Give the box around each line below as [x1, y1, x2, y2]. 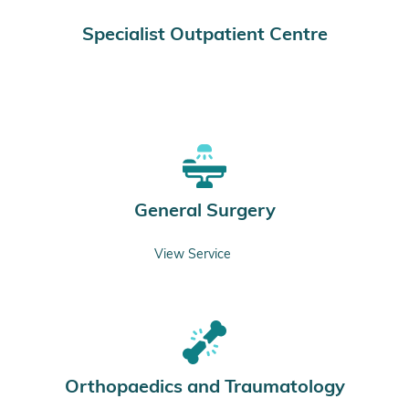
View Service [154, 246, 231, 263]
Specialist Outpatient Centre [81, 21, 328, 45]
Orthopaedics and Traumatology [64, 373, 345, 397]
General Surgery [133, 197, 276, 221]
